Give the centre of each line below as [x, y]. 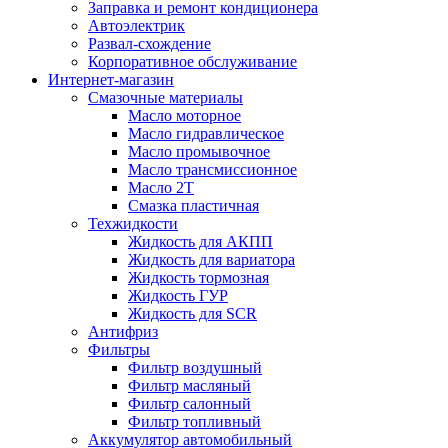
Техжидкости [133, 223]
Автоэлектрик [136, 25]
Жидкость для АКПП [200, 241]
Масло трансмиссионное [212, 169]
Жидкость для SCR [192, 313]
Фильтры [119, 349]
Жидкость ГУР [178, 295]
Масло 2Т [161, 187]
